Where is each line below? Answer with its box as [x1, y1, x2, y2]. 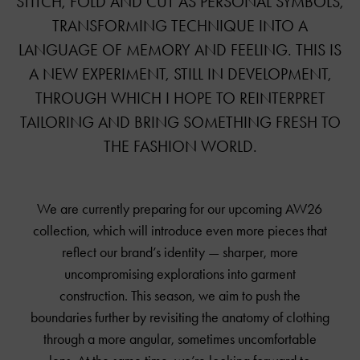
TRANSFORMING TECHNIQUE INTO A [52, 15, 308, 35]
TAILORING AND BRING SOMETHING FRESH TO [19, 112, 341, 132]
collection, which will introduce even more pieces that [32, 221, 327, 239]
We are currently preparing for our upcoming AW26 [37, 199, 323, 218]
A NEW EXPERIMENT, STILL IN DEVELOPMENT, [28, 63, 332, 84]
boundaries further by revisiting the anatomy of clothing [30, 308, 329, 326]
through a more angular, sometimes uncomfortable [43, 329, 317, 348]
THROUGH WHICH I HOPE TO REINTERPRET [35, 88, 325, 108]
